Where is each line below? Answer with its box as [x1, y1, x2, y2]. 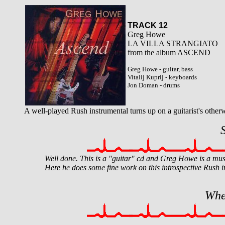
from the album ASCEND [128, 48, 210, 57]
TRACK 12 [128, 21, 168, 30]
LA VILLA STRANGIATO [128, 39, 218, 48]
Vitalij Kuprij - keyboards [128, 73, 197, 81]
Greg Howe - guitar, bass [128, 65, 193, 73]
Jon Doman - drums [128, 81, 180, 89]
